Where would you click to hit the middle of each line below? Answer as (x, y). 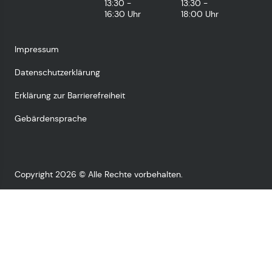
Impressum (37, 49)
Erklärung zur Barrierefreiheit (70, 95)
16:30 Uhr (123, 14)
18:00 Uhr (200, 14)
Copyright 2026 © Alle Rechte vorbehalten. (99, 174)
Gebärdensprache (51, 118)
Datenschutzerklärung (57, 72)
